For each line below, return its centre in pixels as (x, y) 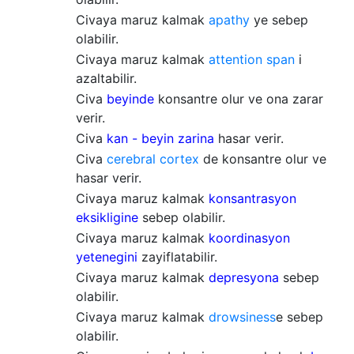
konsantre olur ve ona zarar (239, 99)
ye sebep (279, 20)
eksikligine (107, 217)
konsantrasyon (252, 198)
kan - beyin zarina (160, 138)
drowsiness (242, 317)
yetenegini (107, 257)
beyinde (130, 99)
